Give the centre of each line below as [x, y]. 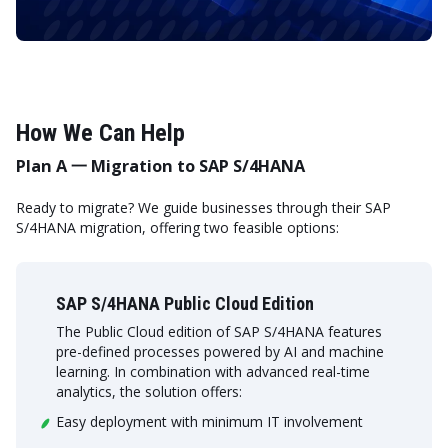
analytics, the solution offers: [149, 392]
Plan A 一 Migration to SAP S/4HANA [164, 166]
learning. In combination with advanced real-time [213, 372]
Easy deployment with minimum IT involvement [209, 422]
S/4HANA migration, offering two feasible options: [177, 228]
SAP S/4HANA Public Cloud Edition [185, 304]
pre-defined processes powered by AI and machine [220, 352]
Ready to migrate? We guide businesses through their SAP [203, 208]
